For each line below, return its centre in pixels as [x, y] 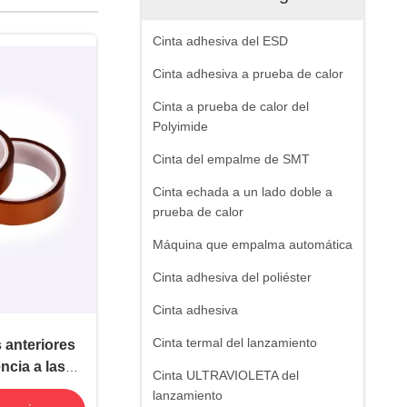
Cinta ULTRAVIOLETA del [226, 375]
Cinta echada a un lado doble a [243, 192]
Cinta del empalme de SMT [231, 159]
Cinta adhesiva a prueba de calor [248, 74]
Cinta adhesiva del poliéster [232, 277]
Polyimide [180, 126]
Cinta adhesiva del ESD [220, 41]
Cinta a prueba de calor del [231, 106]
